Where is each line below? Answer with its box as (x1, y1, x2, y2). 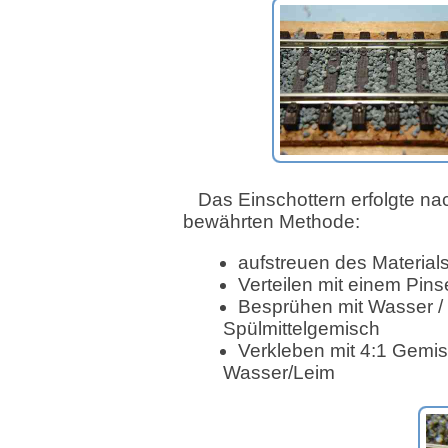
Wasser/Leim (223, 361, 335, 383)
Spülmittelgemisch (223, 317, 380, 339)
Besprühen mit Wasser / (238, 295, 443, 317)
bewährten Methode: (183, 211, 360, 232)
